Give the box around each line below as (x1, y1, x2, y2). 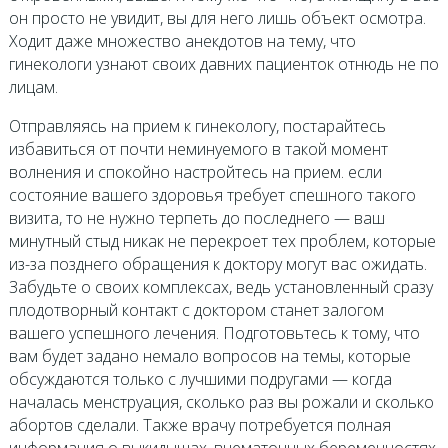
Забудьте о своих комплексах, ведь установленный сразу (8, 276, 433, 298)
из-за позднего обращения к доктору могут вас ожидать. (8, 253, 427, 275)
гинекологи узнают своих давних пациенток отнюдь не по (8, 53, 439, 75)
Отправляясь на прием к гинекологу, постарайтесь (8, 115, 386, 137)
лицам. (8, 76, 58, 98)
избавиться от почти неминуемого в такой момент (8, 138, 388, 160)
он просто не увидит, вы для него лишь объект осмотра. (8, 7, 426, 29)
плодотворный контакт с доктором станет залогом (8, 299, 384, 321)
